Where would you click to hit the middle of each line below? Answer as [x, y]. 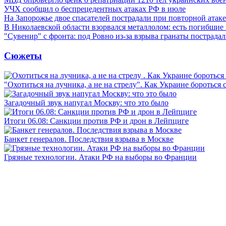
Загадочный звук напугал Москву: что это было [86, 102]
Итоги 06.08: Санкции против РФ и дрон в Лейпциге [96, 121]
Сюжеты [23, 55]
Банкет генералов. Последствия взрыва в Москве [89, 139]
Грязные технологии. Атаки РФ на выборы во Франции [100, 157]
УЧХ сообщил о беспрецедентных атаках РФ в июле [95, 9]
